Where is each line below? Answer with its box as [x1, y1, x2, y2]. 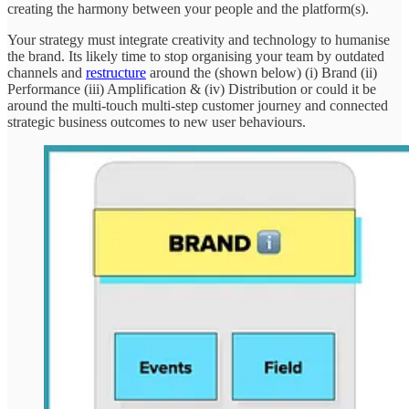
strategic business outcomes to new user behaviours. [7, 114, 306, 131]
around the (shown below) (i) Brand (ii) [146, 65, 377, 81]
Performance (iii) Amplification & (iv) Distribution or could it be [7, 81, 376, 98]
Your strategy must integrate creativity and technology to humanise [7, 32, 390, 48]
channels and [7, 65, 86, 81]
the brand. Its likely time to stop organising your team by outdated [7, 48, 384, 65]
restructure [86, 65, 146, 81]
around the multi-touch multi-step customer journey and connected [7, 98, 388, 114]
